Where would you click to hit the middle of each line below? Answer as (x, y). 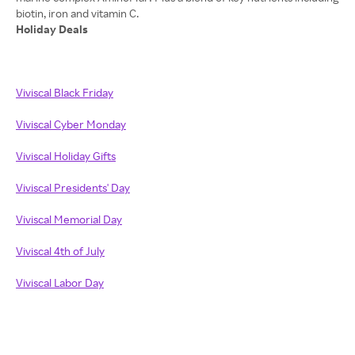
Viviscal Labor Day (60, 282)
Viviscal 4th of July (60, 251)
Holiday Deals (52, 29)
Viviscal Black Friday (65, 92)
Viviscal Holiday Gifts (66, 156)
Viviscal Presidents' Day (73, 187)
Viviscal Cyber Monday (71, 124)
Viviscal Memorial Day (69, 219)
